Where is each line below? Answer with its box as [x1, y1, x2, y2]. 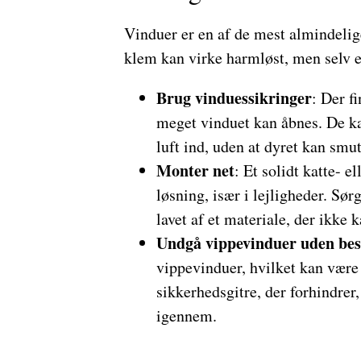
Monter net [156, 159, 234, 182]
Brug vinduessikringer [156, 86, 312, 110]
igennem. [156, 305, 217, 326]
